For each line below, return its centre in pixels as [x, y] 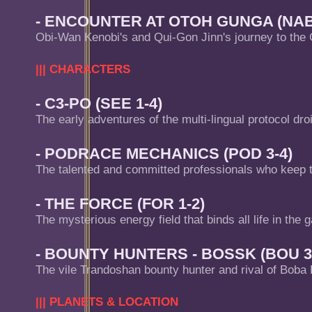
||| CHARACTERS [83, 69]
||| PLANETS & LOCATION [107, 302]
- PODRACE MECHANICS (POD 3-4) [164, 154]
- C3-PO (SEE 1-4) [99, 103]
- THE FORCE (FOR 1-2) [120, 204]
